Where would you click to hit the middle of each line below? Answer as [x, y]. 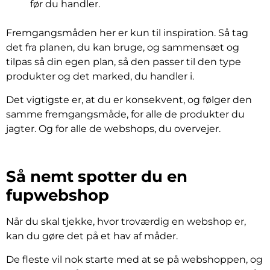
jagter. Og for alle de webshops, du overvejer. [113, 128]
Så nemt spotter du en [97, 177]
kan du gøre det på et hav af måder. [92, 236]
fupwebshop [58, 196]
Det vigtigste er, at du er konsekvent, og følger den [129, 99]
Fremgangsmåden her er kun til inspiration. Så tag [127, 33]
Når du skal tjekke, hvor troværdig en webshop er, [126, 222]
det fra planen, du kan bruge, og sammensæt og [123, 48]
